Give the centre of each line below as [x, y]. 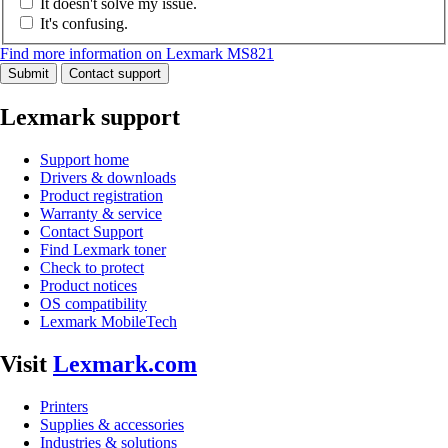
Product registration [101, 196]
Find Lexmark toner [103, 250]
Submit [28, 74]
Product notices [88, 286]
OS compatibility [93, 304]
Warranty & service [101, 214]
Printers [64, 407]
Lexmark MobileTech [108, 322]
